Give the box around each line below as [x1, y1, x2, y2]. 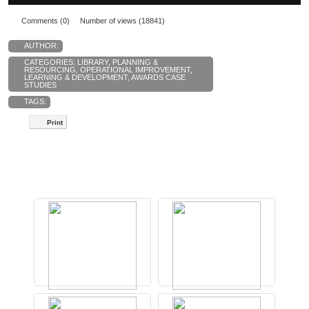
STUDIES [24, 81, 57, 90]
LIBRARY [77, 58, 108, 67]
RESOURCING [24, 66, 76, 74]
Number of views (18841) [80, 17, 165, 26]
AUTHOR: [24, 41, 59, 50]
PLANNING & [112, 58, 158, 67]
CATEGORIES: [24, 58, 77, 67]
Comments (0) [21, 17, 70, 26]
